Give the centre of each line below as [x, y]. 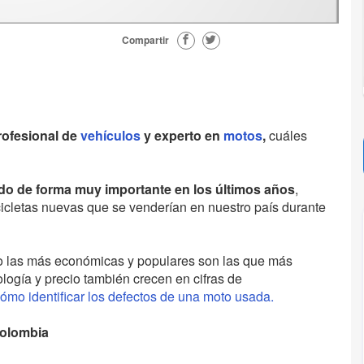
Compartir [145, 40]
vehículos [109, 136]
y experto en [182, 136]
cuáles [286, 136]
